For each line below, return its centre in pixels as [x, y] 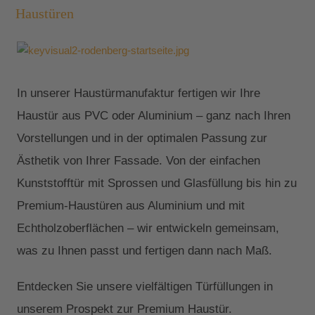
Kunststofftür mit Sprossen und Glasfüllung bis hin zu [157, 182]
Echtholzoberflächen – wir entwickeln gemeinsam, [148, 227]
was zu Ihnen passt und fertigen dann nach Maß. [145, 250]
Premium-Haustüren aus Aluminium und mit [131, 205]
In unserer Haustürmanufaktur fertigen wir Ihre [139, 92]
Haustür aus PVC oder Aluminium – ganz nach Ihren [154, 115]
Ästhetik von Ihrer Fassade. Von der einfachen [139, 160]
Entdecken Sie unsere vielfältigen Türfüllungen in [145, 286]
